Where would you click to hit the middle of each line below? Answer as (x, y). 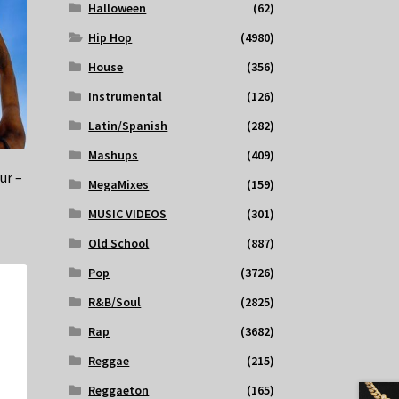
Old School (119, 244)
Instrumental (126, 97)
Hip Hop (110, 38)
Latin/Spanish (128, 126)
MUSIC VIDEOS (128, 214)
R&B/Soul (115, 302)
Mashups (114, 155)
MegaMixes (119, 185)
